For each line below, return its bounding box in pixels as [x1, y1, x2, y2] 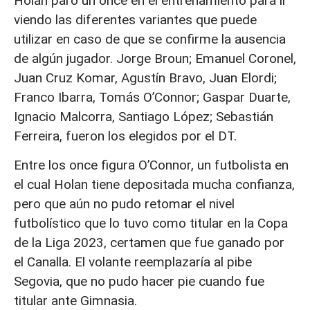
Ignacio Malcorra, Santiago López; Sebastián [14, 108, 273, 125]
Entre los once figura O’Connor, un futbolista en [14, 156, 289, 173]
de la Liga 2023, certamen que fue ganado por [14, 234, 284, 250]
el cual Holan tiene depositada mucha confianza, [14, 176, 295, 192]
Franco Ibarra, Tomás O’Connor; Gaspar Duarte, [14, 89, 291, 105]
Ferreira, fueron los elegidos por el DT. [14, 127, 237, 144]
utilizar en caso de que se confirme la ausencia [14, 30, 286, 47]
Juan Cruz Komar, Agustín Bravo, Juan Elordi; [14, 69, 277, 86]
